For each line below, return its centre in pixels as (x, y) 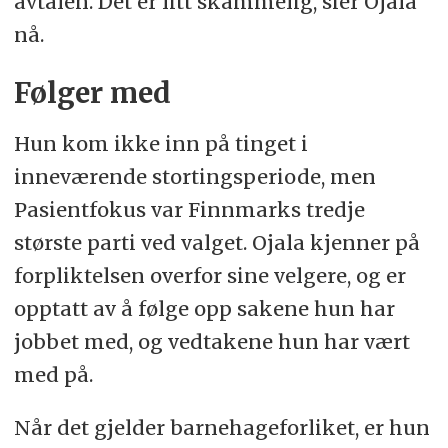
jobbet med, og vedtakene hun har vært (211, 342)
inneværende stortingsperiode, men (194, 177)
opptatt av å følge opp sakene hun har (204, 309)
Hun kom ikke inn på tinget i (160, 144)
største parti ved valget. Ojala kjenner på (216, 243)
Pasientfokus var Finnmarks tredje (189, 210)
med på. (53, 375)
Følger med (92, 94)
